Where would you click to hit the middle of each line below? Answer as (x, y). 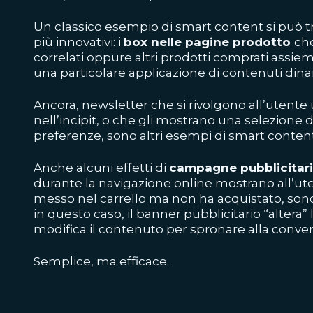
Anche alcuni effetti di (101, 168)
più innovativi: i (79, 42)
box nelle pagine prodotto (209, 42)
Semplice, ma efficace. (101, 262)
